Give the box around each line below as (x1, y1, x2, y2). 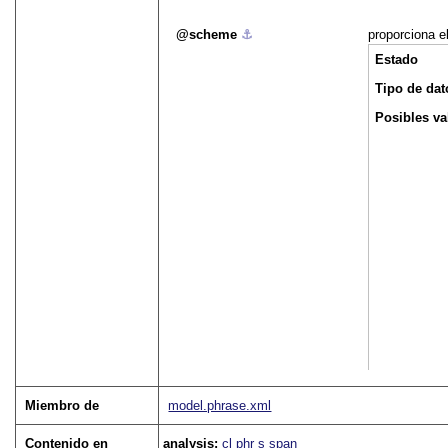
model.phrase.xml (168, 398, 272, 414)
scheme (189, 27, 238, 43)
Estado (375, 52, 419, 68)
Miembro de (25, 398, 100, 414)
